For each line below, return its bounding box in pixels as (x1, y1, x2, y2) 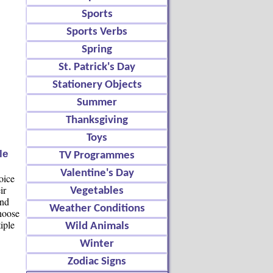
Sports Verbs (66, 26, 127, 38)
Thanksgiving (66, 115, 128, 126)
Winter (80, 238, 114, 250)
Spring (82, 44, 112, 55)
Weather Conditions (49, 203, 145, 214)
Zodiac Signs (68, 256, 126, 268)
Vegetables (70, 185, 124, 197)
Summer (77, 97, 117, 108)
